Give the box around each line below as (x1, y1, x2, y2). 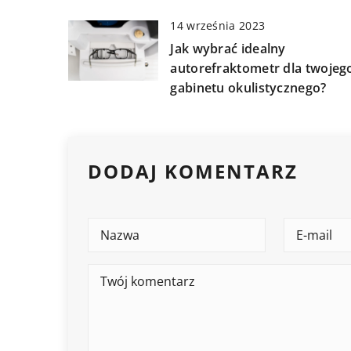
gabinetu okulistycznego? (170, 79, 327, 97)
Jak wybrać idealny (170, 40, 286, 58)
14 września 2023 (170, 18, 266, 34)
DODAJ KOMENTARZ (88, 158, 298, 185)
